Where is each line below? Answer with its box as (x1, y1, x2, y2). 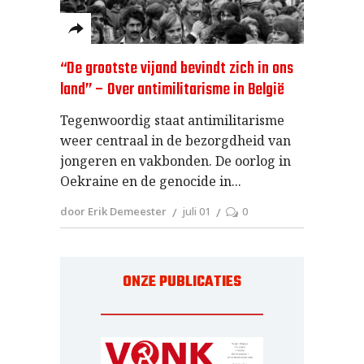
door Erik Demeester (60, 203, 167, 219)
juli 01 (182, 203, 210, 219)
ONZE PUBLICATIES (123, 270, 241, 294)
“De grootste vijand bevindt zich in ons (60, 55, 293, 81)
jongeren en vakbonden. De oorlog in (60, 151, 291, 170)
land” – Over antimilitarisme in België (60, 76, 284, 102)
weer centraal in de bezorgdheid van (60, 131, 291, 149)
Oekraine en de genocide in (60, 171, 232, 190)
